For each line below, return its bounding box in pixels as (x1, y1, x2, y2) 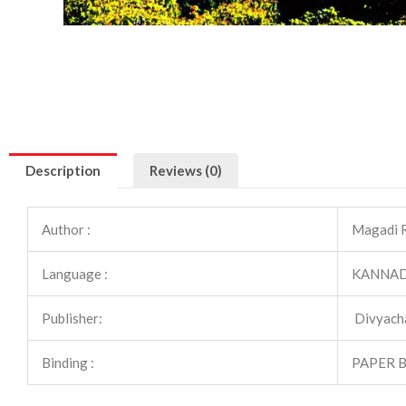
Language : (42, 266, 108, 283)
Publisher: (42, 310, 102, 327)
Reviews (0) (150, 162, 222, 179)
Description (25, 162, 101, 179)
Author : (42, 221, 91, 238)
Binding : (42, 354, 94, 372)
